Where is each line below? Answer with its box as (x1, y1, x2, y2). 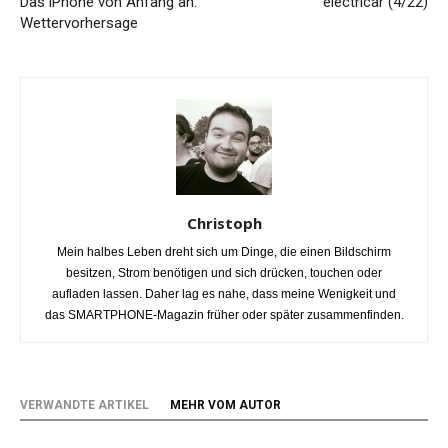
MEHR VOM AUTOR (170, 398, 281, 412)
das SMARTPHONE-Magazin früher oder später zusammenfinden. (44, 308, 404, 322)
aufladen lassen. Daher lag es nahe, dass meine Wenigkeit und (52, 287, 396, 301)
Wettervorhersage (20, 14, 138, 32)
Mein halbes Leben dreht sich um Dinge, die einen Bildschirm (57, 245, 391, 259)
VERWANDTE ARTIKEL (20, 398, 149, 412)
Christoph (186, 213, 262, 233)
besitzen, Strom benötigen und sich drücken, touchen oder (66, 266, 382, 280)
